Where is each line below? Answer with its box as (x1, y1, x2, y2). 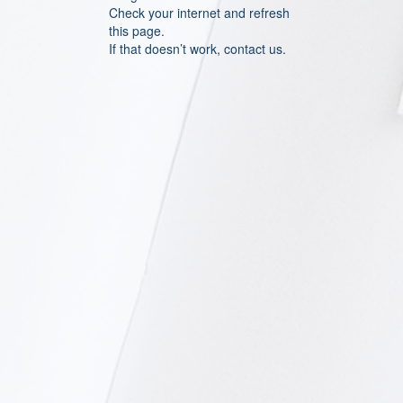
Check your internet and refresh (109, 4, 290, 22)
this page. (109, 22, 165, 40)
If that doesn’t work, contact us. (109, 40, 286, 58)
